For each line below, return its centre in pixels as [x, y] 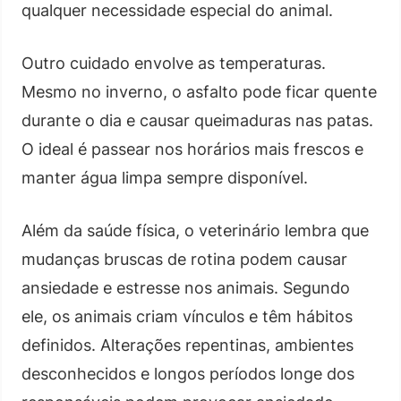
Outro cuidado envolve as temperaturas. [174, 63]
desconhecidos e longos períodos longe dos [188, 373]
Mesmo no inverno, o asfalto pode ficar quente [199, 91]
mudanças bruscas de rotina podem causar [184, 259]
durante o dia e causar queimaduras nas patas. [197, 120]
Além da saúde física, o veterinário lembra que [195, 230]
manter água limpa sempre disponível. [165, 177]
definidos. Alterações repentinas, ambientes [188, 345]
